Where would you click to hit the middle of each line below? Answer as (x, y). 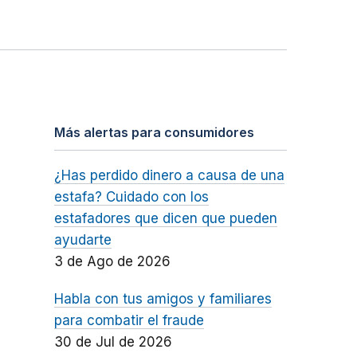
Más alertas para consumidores (154, 133)
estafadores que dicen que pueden (165, 219)
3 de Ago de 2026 (112, 262)
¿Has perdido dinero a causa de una (169, 176)
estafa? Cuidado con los (131, 197)
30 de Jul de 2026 (113, 342)
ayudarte (82, 240)
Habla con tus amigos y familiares (163, 299)
